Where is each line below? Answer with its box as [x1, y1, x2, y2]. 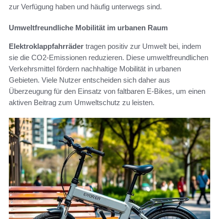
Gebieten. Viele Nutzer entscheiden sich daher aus [9, 75, 170, 84]
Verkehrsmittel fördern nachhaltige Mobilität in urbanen [9, 64, 181, 73]
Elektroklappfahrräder [9, 42, 84, 50]
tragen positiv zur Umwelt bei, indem [84, 42, 201, 50]
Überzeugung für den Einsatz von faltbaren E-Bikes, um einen [9, 87, 205, 95]
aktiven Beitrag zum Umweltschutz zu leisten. [9, 98, 154, 107]
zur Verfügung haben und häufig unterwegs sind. [9, 2, 162, 11]
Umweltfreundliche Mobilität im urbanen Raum [9, 23, 168, 32]
